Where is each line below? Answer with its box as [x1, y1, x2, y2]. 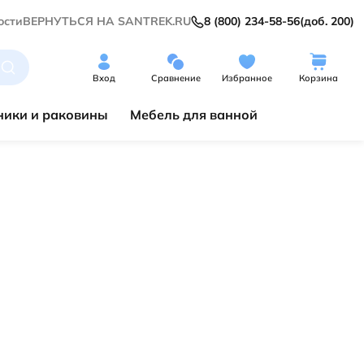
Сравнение [150, 72, 201, 84]
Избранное [222, 72, 272, 84]
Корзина [299, 72, 338, 84]
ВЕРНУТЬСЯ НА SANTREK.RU [23, 14, 191, 28]
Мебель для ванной [129, 106, 258, 123]
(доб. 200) [300, 14, 354, 28]
